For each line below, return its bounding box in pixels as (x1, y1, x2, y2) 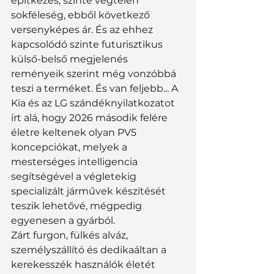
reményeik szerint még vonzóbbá (11, 67, 179, 80)
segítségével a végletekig (11, 170, 139, 182)
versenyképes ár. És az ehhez (11, 23, 155, 35)
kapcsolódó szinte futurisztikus (11, 38, 165, 50)
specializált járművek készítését (11, 185, 168, 197)
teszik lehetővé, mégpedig (11, 199, 144, 212)
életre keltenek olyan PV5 (11, 126, 139, 138)
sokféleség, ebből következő (11, 9, 152, 21)
